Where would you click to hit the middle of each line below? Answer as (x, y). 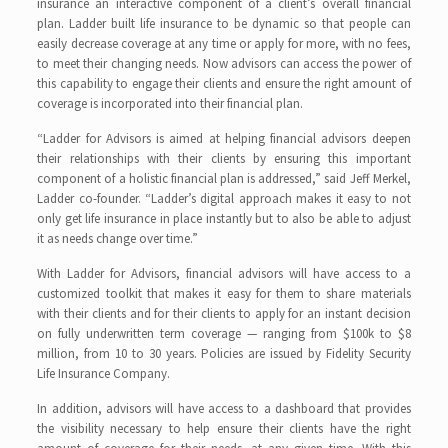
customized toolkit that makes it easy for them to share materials (224, 293)
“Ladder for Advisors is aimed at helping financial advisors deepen (224, 138)
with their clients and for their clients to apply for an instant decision (224, 313)
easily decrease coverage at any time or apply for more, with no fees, (224, 43)
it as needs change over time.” (118, 238)
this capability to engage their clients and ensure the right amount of (224, 83)
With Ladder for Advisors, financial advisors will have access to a (224, 273)
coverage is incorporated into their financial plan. (170, 103)
